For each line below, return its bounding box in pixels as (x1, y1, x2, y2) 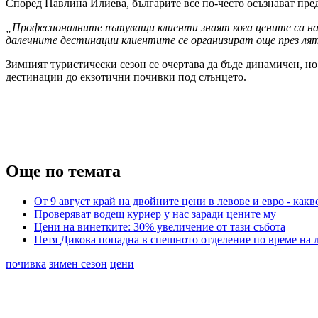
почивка (6, 257, 46, 270)
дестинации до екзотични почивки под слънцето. (6, 70, 246, 83)
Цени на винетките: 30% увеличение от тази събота (34, 220, 285, 233)
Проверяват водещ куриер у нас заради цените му (34, 207, 276, 220)
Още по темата (6, 161, 121, 180)
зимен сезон (49, 257, 107, 270)
